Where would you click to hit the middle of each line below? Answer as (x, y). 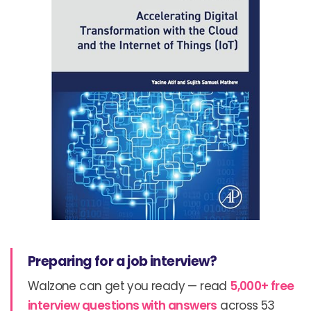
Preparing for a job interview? (122, 261)
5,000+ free (262, 286)
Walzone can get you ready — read (129, 286)
